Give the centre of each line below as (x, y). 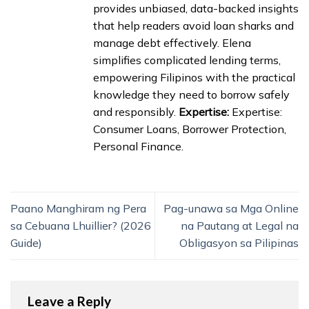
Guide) (26, 243)
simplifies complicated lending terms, (187, 60)
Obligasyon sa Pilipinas (239, 243)
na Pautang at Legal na (240, 226)
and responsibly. (136, 112)
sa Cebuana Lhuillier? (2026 (81, 226)
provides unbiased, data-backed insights (196, 9)
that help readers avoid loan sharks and (193, 26)
